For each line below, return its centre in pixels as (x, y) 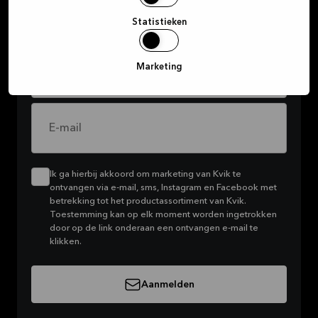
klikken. (66, 242)
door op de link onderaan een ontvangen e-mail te (154, 228)
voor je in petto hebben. (95, 16)
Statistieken (159, 22)
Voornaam (76, 73)
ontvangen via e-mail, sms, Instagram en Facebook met (163, 188)
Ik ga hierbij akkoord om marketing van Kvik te (146, 174)
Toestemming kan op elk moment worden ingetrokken (163, 215)
